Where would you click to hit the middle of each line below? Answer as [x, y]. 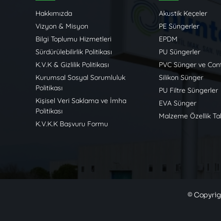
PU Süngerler [179, 52]
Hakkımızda [54, 14]
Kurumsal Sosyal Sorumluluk [80, 78]
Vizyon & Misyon [62, 26]
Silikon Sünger [181, 78]
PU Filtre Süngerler [188, 91]
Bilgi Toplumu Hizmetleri [73, 39]
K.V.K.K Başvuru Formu [72, 124]
